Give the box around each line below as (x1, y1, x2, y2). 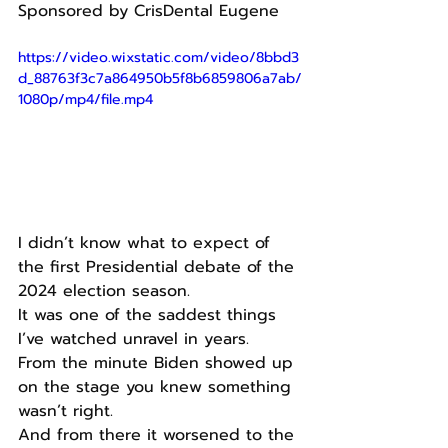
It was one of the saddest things (18, 302, 282, 327)
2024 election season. (18, 278, 190, 303)
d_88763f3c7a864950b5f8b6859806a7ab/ (18, 68, 302, 89)
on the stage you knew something (18, 374, 297, 399)
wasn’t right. (18, 398, 113, 423)
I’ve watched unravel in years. (18, 326, 249, 351)
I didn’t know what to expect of (18, 230, 276, 255)
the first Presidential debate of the (18, 254, 300, 279)
